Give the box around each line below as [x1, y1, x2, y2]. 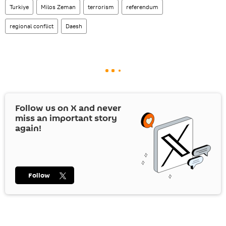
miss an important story [15, 112, 117, 125]
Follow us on [15, 102, 71, 115]
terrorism [88, 3, 114, 11]
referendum [126, 3, 158, 11]
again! [15, 122, 41, 135]
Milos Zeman [41, 3, 76, 11]
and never [77, 102, 121, 115]
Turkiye [10, 3, 29, 11]
